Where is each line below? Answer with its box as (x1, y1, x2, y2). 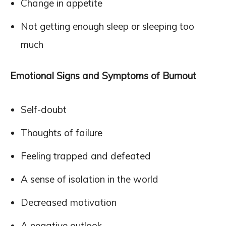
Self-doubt (21, 103, 67, 116)
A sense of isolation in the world (21, 173, 158, 185)
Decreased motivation (21, 196, 117, 208)
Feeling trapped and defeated (21, 150, 151, 162)
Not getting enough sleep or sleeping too (21, 20, 194, 32)
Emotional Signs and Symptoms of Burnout (10, 70, 196, 82)
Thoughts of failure (21, 127, 102, 139)
